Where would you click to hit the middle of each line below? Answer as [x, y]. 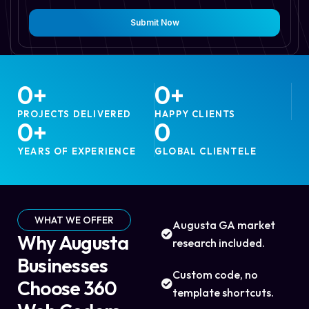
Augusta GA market [224, 225]
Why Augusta [73, 243]
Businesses [63, 266]
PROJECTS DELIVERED [74, 114]
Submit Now [154, 23]
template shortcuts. [223, 293]
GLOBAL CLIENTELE [206, 151]
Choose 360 [67, 288]
